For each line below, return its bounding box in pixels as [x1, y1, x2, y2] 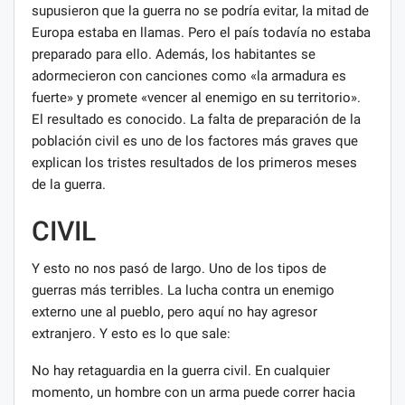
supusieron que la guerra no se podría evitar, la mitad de [32, 2, 369, 19]
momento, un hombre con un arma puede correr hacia [32, 383, 355, 400]
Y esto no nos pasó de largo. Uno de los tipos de [32, 259, 326, 277]
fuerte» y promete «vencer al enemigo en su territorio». [32, 89, 361, 106]
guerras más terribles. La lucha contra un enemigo [32, 281, 334, 298]
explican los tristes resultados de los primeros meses [32, 154, 357, 171]
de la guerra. [32, 175, 106, 193]
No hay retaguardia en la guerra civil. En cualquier [32, 362, 330, 379]
